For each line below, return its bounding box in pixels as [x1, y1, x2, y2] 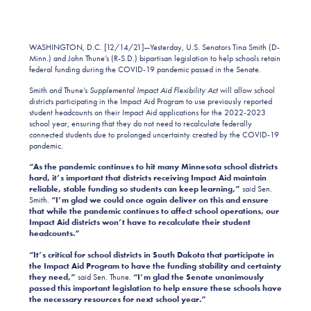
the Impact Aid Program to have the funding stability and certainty [29, 260, 281, 271]
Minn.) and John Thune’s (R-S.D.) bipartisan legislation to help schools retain [29, 52, 280, 64]
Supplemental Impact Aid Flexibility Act [87, 85, 218, 96]
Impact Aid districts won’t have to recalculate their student [29, 217, 251, 228]
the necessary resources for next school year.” [29, 293, 208, 305]
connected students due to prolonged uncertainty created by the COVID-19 [29, 129, 279, 141]
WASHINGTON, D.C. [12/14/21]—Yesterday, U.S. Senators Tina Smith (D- [29, 41, 280, 53]
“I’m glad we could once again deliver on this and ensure [51, 194, 269, 206]
